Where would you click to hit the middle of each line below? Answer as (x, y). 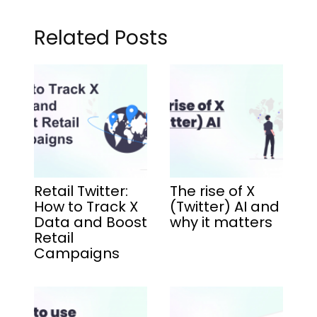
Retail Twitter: (81, 191)
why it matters (221, 222)
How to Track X (86, 206)
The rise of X (212, 191)
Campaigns (77, 253)
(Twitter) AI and (225, 206)
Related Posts (101, 38)
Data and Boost (91, 222)
